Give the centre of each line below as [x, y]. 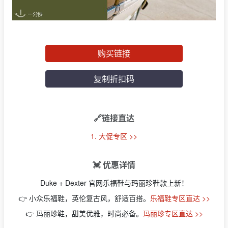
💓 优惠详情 [114, 165]
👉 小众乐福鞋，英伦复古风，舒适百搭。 [84, 198]
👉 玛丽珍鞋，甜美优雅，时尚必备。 [84, 213]
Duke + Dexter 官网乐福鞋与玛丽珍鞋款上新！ [114, 183]
